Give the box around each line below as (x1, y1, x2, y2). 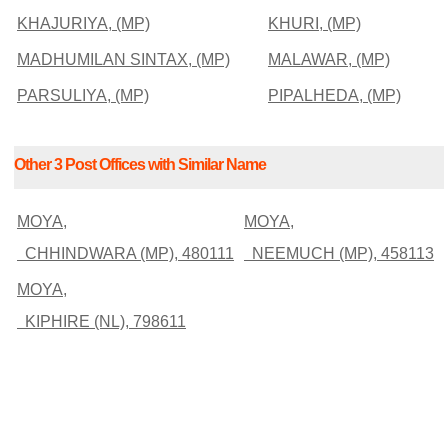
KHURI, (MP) (268, 14, 361, 32)
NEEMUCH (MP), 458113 (244, 244, 434, 262)
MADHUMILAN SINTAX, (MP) (17, 50, 230, 68)
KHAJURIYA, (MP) (17, 14, 150, 32)
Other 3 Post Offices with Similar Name (14, 156, 266, 174)
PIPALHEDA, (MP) (268, 86, 401, 104)
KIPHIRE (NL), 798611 (17, 312, 186, 330)
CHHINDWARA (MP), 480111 (17, 244, 234, 262)
